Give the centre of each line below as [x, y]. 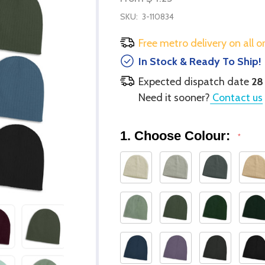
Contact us [237, 97]
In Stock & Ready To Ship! [200, 61]
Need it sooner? [174, 97]
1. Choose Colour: [177, 135]
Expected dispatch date [195, 81]
